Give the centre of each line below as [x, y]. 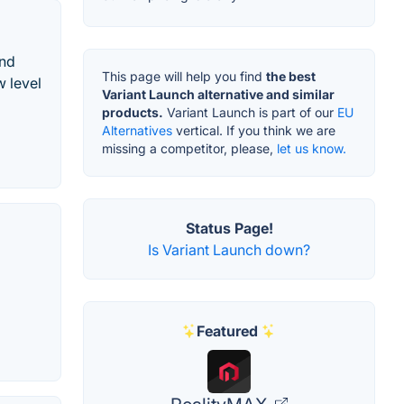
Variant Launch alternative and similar [218, 94]
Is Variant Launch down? [229, 249]
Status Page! [229, 228]
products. [133, 112]
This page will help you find [184, 76]
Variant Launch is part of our [250, 112]
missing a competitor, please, [189, 148]
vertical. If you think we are [254, 130]
